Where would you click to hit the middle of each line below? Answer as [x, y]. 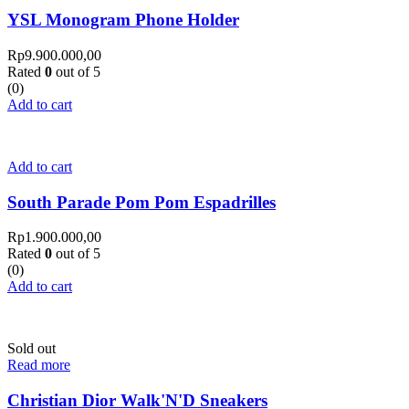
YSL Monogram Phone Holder [123, 20]
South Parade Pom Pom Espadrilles [142, 202]
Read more [39, 365]
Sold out [31, 349]
